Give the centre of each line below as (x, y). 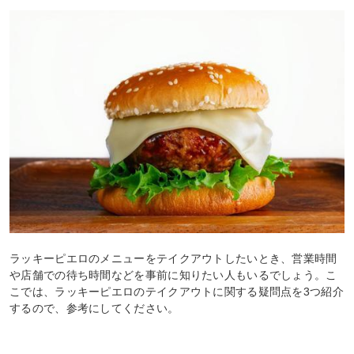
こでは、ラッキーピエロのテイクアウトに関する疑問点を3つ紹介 (177, 291)
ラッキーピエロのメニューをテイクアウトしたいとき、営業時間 (173, 258)
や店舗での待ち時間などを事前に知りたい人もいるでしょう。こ (173, 275)
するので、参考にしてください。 (94, 308)
